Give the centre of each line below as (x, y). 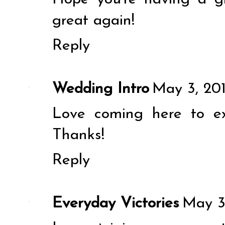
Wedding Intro (101, 89)
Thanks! (78, 135)
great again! (93, 21)
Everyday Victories (116, 203)
